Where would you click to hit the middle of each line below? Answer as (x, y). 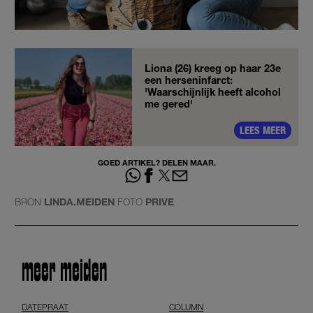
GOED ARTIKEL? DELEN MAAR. (156, 162)
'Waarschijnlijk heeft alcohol (213, 92)
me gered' (169, 103)
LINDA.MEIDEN (79, 202)
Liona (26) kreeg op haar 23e (213, 68)
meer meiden (64, 272)
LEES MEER (263, 130)
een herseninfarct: (189, 80)
